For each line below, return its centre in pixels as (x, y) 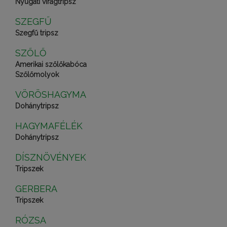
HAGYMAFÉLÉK (49, 126)
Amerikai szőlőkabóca (51, 64)
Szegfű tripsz (37, 33)
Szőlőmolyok (37, 74)
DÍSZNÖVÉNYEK (51, 157)
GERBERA (36, 189)
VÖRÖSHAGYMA (51, 94)
